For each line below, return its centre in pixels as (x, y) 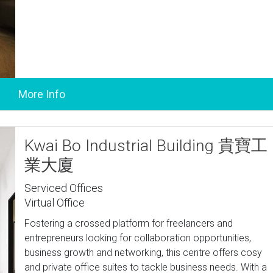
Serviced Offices (64, 188)
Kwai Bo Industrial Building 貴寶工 (146, 146)
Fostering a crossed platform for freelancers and (129, 223)
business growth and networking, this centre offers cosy (144, 253)
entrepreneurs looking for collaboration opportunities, (138, 238)
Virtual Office (55, 203)
